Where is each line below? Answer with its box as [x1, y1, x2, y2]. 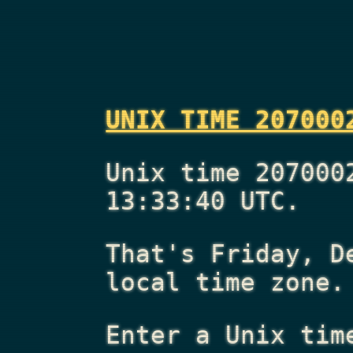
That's [106, 239, 211, 268]
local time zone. [106, 267, 346, 296]
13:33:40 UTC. [106, 187, 301, 216]
